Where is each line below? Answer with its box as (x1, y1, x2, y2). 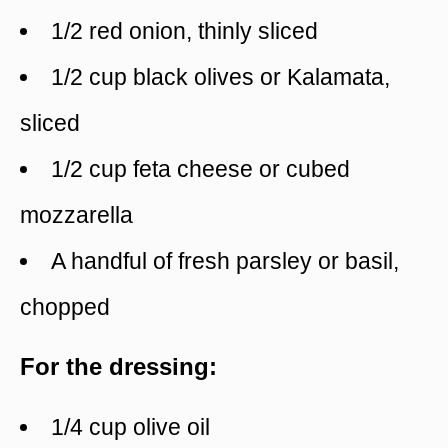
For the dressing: (20, 353, 217, 381)
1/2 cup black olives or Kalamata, (51, 64, 390, 91)
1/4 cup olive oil (51, 414, 210, 441)
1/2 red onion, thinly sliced (51, 18, 318, 45)
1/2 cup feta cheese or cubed (51, 156, 350, 183)
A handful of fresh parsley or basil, (51, 248, 399, 275)
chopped (20, 294, 110, 321)
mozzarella (20, 202, 133, 229)
